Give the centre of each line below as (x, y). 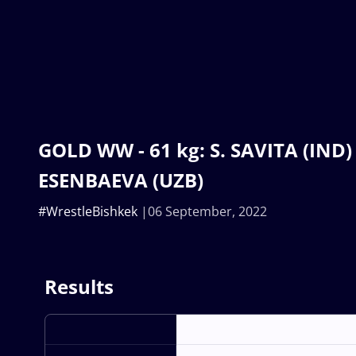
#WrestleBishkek (88, 212)
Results (79, 287)
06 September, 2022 (207, 212)
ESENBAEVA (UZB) (121, 180)
